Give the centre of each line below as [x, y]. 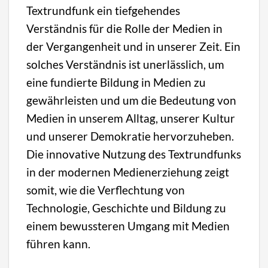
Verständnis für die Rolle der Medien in [125, 28]
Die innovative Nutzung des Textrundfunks [134, 154]
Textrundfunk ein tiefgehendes [103, 10]
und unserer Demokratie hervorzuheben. [130, 136]
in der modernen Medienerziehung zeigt [128, 172]
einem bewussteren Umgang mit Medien [128, 226]
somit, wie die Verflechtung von [106, 190]
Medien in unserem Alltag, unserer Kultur [131, 118]
